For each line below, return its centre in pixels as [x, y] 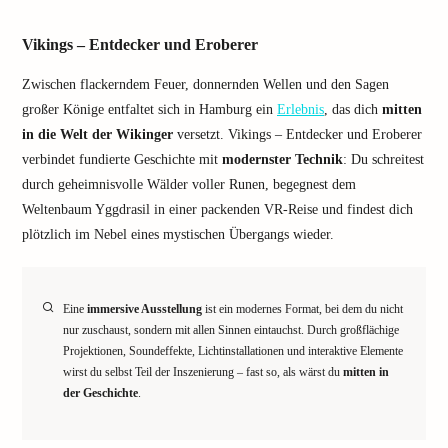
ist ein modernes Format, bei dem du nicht [302, 309]
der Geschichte [100, 393]
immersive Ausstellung [144, 309]
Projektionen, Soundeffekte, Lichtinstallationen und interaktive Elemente [233, 351]
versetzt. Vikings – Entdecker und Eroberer [297, 134]
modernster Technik [282, 159]
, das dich [353, 109]
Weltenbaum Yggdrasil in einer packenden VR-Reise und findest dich [217, 209]
